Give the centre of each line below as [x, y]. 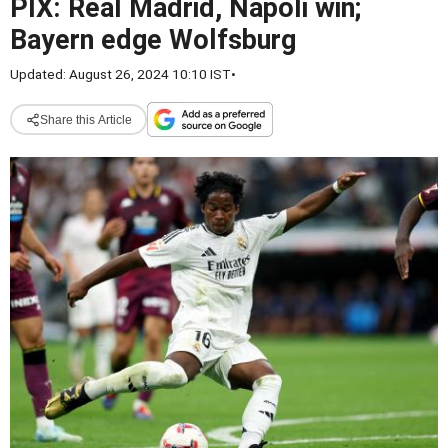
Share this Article [85, 119]
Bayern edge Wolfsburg [153, 40]
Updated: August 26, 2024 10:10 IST [120, 74]
